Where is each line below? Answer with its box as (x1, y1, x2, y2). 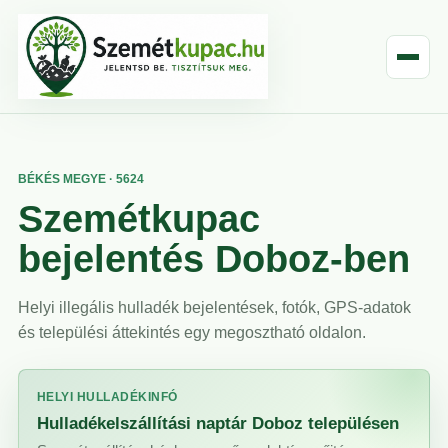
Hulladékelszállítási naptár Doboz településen (37, 414, 399, 434)
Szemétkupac (18, 198, 260, 241)
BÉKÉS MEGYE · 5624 (18, 172, 144, 187)
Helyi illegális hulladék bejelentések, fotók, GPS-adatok (18, 299, 411, 317)
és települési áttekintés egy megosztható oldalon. (18, 324, 366, 342)
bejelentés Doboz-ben (18, 238, 410, 281)
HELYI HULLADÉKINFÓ (37, 390, 178, 405)
